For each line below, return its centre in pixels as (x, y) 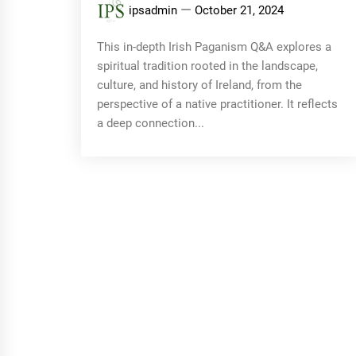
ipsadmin (153, 10)
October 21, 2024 (239, 10)
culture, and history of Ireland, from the (199, 85)
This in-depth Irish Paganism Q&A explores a (214, 46)
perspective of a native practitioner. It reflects (217, 104)
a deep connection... (151, 123)
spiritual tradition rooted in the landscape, (207, 66)
